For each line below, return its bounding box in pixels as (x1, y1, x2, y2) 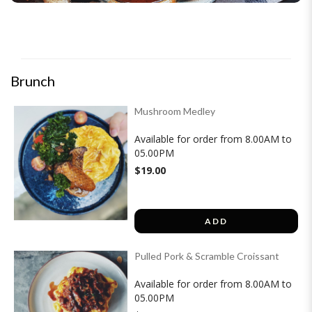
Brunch (10, 72, 55, 89)
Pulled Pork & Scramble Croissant (134, 249, 280, 262)
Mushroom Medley (134, 104, 216, 117)
